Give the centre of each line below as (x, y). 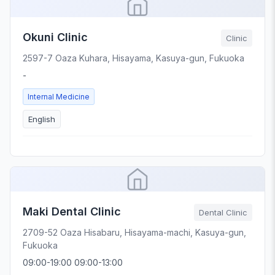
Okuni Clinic (55, 37)
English (42, 119)
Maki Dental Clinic (72, 211)
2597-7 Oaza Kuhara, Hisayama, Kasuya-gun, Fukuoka (134, 58)
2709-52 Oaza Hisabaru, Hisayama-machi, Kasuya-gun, (134, 232)
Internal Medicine (59, 96)
